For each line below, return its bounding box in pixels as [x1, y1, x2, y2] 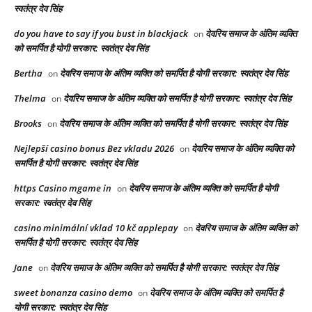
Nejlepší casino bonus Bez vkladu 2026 [14, 142, 174, 155]
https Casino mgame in [14, 182, 111, 195]
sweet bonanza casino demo [14, 286, 132, 299]
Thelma [14, 92, 46, 105]
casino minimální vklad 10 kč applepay [14, 221, 178, 235]
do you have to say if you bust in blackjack [14, 27, 188, 40]
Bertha [14, 67, 42, 80]
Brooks [14, 117, 42, 130]
